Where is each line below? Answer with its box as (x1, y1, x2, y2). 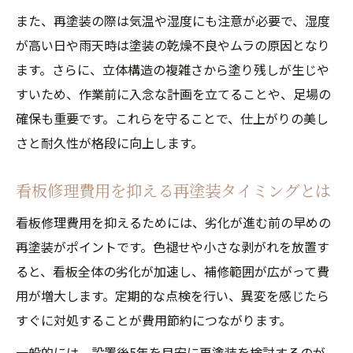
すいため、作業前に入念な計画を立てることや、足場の (16, 84, 331, 103)
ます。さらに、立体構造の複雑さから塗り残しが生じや (16, 60, 329, 79)
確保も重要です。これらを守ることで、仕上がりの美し (16, 109, 329, 128)
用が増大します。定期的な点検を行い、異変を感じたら (16, 286, 329, 305)
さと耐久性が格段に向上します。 (16, 133, 203, 152)
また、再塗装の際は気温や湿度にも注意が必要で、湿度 (16, 11, 330, 30)
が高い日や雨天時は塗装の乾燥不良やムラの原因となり (16, 35, 330, 54)
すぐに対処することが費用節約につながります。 (16, 310, 292, 329)
